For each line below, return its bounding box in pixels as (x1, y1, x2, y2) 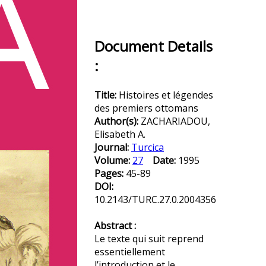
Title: (94, 88, 119, 102)
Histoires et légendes (119, 88, 213, 102)
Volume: (94, 154, 132, 167)
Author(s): (94, 115, 141, 128)
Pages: (94, 167, 126, 180)
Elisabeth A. (94, 128, 145, 141)
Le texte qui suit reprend (94, 232, 204, 245)
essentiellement (94, 245, 165, 258)
